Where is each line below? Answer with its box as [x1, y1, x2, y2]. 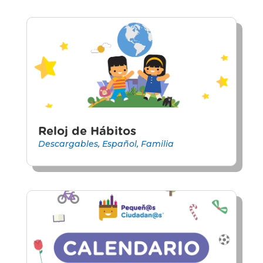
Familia [140, 138, 174, 149]
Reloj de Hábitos [38, 125, 136, 137]
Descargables [38, 138, 98, 149]
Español [102, 138, 137, 149]
